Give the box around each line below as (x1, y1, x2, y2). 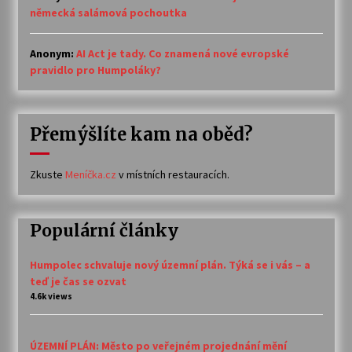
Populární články (29, 220, 178, 242)
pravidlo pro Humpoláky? (29, 63, 161, 78)
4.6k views (29, 290, 72, 302)
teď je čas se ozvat (29, 273, 126, 288)
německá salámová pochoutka (29, 5, 187, 20)
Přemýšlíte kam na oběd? (29, 123, 253, 146)
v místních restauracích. (115, 167, 229, 182)
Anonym (29, 46, 71, 61)
